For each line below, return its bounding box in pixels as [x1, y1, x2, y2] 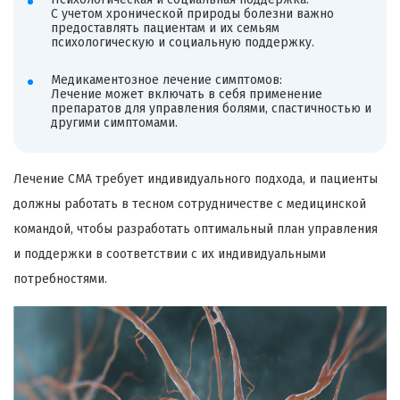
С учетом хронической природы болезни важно [50, 6, 334, 21]
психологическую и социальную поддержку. [50, 35, 314, 50]
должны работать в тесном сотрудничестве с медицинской [13, 196, 366, 212]
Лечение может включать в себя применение [50, 86, 322, 102]
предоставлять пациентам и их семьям [50, 21, 279, 36]
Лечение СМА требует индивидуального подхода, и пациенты [13, 171, 378, 187]
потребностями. [13, 271, 107, 287]
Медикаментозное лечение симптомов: [50, 71, 282, 87]
